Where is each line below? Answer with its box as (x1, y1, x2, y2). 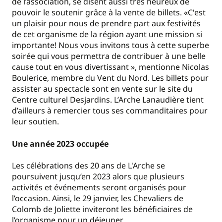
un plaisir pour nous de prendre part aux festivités (12, 18, 201, 29)
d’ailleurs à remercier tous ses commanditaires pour (12, 105, 208, 116)
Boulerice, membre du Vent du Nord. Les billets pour (12, 72, 209, 84)
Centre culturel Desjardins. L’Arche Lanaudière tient (12, 94, 204, 106)
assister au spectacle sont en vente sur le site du (12, 83, 193, 95)
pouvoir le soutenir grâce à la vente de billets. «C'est (12, 7, 206, 18)
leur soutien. (12, 116, 59, 127)
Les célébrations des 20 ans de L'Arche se (12, 160, 165, 171)
